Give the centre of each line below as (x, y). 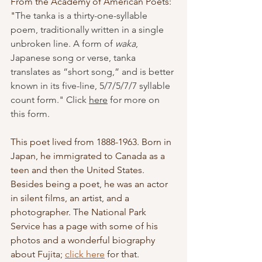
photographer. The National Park (80, 212)
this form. (30, 114)
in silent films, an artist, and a (71, 198)
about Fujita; (38, 254)
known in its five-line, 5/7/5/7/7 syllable (92, 86)
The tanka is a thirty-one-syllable (82, 16)
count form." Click (50, 100)
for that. (123, 254)
